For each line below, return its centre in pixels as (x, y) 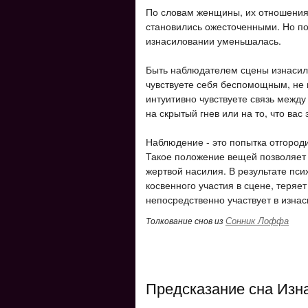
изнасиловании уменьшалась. (213, 41)
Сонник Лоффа (257, 220)
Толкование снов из (186, 220)
